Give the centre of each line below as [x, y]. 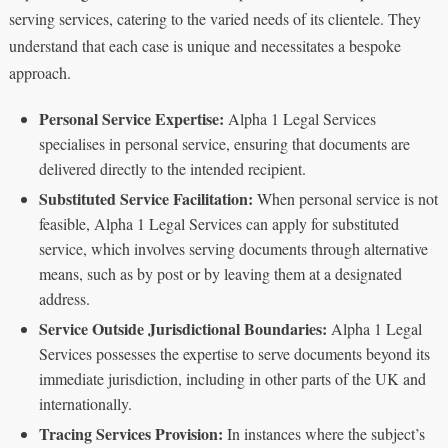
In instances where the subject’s [323, 433]
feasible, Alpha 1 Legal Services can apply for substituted [218, 223]
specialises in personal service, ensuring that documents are [224, 143]
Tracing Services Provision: [130, 433]
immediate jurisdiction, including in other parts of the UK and [232, 378]
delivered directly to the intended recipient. [172, 168]
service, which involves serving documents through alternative [233, 248]
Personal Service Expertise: [131, 118]
